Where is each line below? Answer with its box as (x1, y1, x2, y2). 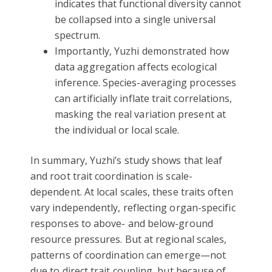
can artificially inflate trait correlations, (55, 92, 233, 106)
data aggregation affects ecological (55, 60, 217, 74)
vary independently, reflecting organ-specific (30, 201, 236, 215)
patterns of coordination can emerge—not (30, 248, 226, 262)
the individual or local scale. (55, 123, 180, 137)
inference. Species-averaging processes (55, 76, 237, 90)
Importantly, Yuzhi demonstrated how (55, 44, 229, 58)
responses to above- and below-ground (30, 217, 213, 231)
